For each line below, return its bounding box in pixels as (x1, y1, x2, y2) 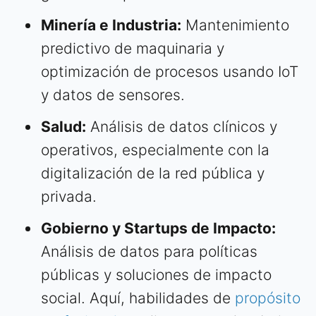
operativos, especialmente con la (41, 140, 269, 159)
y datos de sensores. (41, 85, 185, 104)
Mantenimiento (181, 16, 289, 34)
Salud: (41, 117, 86, 135)
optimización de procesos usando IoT (41, 62, 298, 80)
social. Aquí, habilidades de (41, 288, 235, 307)
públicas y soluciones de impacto (41, 265, 272, 284)
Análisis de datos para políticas (41, 242, 257, 260)
